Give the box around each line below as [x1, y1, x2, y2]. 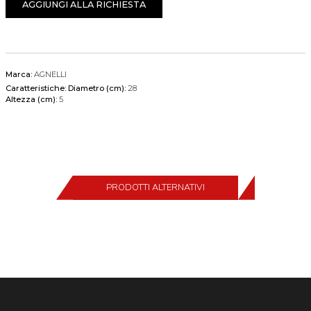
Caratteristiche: [6, 83, 66, 93]
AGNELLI [34, 69, 67, 79]
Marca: [6, 69, 32, 79]
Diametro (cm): [68, 83, 128, 93]
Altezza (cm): [6, 94, 59, 104]
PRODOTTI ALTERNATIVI [106, 180, 205, 194]
